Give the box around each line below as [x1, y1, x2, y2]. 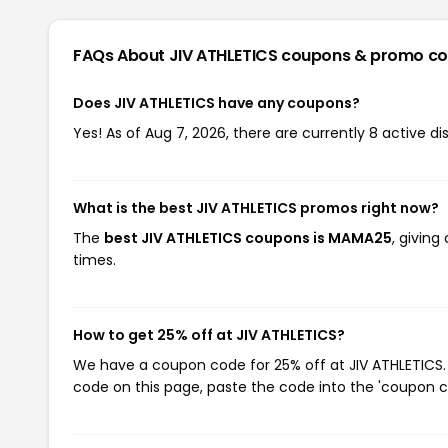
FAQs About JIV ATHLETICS [73, 44, 282, 67]
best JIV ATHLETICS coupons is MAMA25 [104, 228, 392, 248]
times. [73, 250, 116, 270]
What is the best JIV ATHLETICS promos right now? [73, 198, 439, 218]
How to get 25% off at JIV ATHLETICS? [73, 325, 345, 345]
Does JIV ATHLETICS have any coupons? [73, 93, 360, 113]
